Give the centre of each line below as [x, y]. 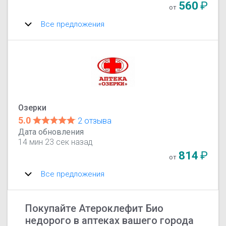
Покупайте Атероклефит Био [95, 208]
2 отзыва [95, 121]
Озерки [33, 107]
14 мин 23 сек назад [56, 142]
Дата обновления [51, 132]
